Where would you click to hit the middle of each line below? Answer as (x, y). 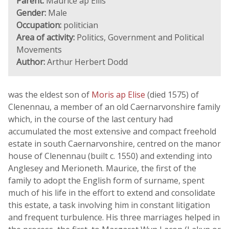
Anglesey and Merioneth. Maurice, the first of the (102, 168)
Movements (39, 50)
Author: (31, 62)
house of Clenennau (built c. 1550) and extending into (110, 156)
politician (80, 25)
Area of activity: (45, 37)
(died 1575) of (173, 95)
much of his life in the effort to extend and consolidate (112, 193)
